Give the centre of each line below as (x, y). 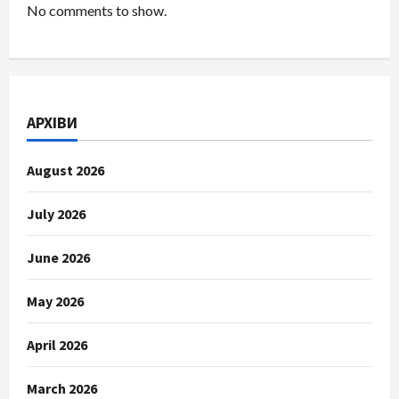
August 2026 (65, 170)
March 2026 (62, 388)
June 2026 (58, 257)
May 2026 (55, 301)
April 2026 (57, 344)
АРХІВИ (52, 122)
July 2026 (56, 213)
